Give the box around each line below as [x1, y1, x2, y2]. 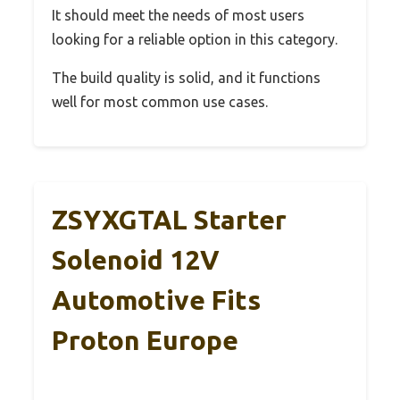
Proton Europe [52, 324, 238, 355]
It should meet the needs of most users [52, 6, 304, 23]
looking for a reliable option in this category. [52, 30, 337, 47]
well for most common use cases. [52, 93, 268, 110]
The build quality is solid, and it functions [52, 69, 321, 86]
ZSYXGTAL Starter [52, 204, 287, 235]
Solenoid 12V [52, 244, 220, 275]
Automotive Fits [52, 284, 261, 315]
